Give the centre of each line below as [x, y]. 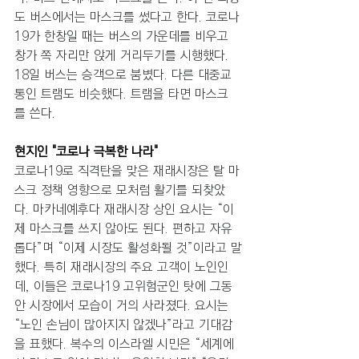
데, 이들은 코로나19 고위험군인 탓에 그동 [123, 286]
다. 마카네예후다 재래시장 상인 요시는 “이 [124, 209]
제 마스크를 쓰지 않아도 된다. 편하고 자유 [123, 228]
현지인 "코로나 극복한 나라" [88, 151]
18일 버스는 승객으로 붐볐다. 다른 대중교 [123, 75]
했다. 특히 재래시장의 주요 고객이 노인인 [121, 267]
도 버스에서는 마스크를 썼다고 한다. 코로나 [127, 17]
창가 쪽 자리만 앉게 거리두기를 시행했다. [123, 55]
